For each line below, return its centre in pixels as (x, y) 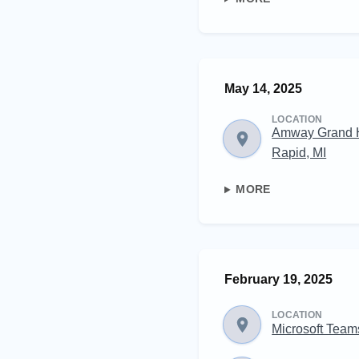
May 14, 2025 (263, 88)
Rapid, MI (299, 153)
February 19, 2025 (278, 280)
